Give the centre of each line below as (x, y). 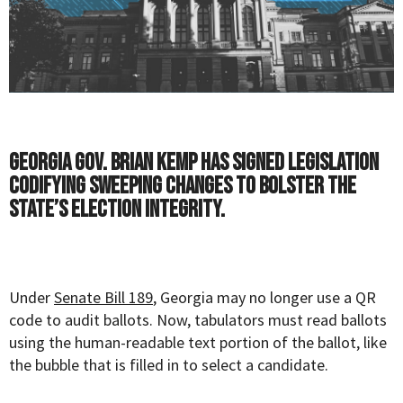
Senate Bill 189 (103, 298)
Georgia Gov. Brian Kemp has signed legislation (194, 164)
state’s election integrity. (117, 210)
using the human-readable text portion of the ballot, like (198, 343)
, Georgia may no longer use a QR (264, 298)
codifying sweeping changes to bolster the (183, 187)
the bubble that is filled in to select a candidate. (169, 365)
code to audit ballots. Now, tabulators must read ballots (198, 320)
